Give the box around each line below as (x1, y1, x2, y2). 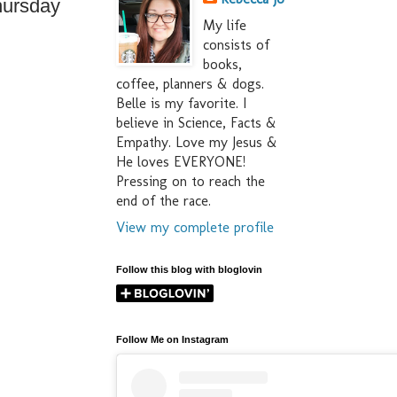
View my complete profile (116, 219, 274, 237)
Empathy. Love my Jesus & (116, 134, 277, 152)
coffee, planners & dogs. (116, 75, 264, 93)
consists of (203, 36, 269, 54)
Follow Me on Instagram (116, 334, 229, 346)
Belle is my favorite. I (116, 95, 246, 113)
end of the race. (116, 192, 211, 210)
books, (203, 56, 242, 74)
